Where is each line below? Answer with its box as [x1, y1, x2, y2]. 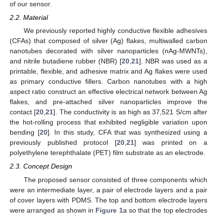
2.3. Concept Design [10, 162, 72, 170]
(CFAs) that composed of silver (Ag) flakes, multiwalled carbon [10, 37, 207, 45]
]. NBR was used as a [139, 57, 207, 65]
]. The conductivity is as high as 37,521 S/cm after [53, 108, 208, 116]
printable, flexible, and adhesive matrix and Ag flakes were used [10, 67, 207, 76]
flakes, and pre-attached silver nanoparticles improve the [10, 98, 207, 106]
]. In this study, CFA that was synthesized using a [47, 128, 208, 137]
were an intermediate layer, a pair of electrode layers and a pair [10, 186, 207, 194]
